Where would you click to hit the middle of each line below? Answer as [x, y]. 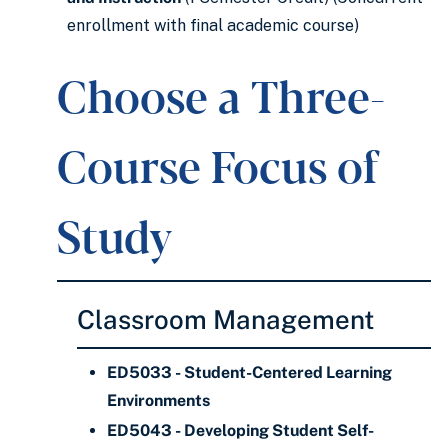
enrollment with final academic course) [213, 25]
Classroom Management [226, 319]
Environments [158, 400]
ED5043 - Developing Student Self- [240, 430]
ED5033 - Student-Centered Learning [249, 372]
